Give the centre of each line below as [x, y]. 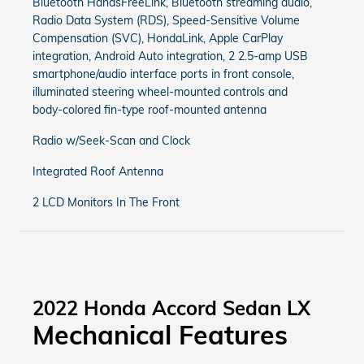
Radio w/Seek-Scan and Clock [111, 141]
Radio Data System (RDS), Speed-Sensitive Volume [166, 20]
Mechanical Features [160, 335]
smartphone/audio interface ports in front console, [163, 74]
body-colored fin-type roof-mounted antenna [149, 110]
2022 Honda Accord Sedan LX [171, 308]
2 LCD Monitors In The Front [106, 202]
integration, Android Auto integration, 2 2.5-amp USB [170, 56]
